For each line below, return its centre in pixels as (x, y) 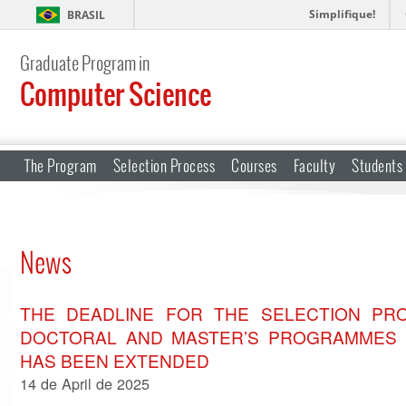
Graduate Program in (85, 63)
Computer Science (116, 94)
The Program (61, 165)
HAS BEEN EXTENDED (115, 360)
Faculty (314, 165)
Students (377, 165)
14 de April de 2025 (85, 383)
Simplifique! (342, 14)
